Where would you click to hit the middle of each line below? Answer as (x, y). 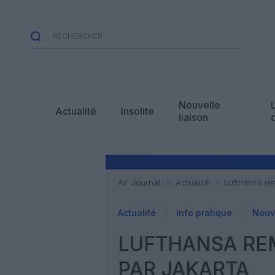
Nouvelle (199, 105)
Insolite (137, 111)
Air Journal (139, 182)
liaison (193, 117)
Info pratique (204, 213)
